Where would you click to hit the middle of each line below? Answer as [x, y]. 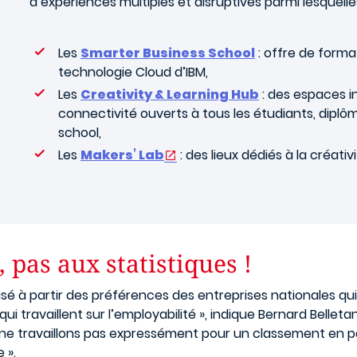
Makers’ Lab [122, 155]
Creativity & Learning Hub [170, 94]
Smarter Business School [168, 53]
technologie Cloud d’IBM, [133, 72]
